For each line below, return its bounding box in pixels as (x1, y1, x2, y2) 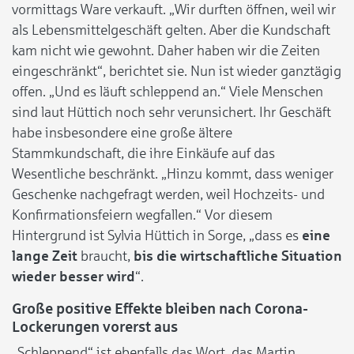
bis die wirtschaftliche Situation (134, 247, 342, 264)
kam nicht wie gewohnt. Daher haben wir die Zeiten (12, 42, 320, 58)
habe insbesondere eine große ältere (12, 124, 232, 141)
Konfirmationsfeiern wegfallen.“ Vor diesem (12, 206, 273, 223)
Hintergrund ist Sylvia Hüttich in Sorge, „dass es (12, 227, 302, 243)
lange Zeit (12, 247, 77, 264)
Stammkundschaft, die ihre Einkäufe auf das (12, 145, 275, 161)
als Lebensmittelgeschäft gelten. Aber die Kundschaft (12, 21, 330, 38)
